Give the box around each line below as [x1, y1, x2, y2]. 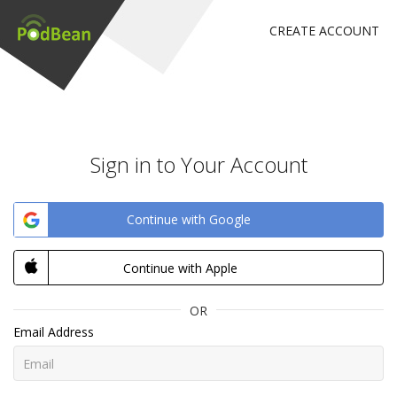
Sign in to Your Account [90, 150, 307, 179]
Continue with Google [127, 211, 251, 228]
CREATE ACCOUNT [269, 22, 379, 39]
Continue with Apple [123, 260, 237, 276]
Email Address [13, 323, 94, 340]
